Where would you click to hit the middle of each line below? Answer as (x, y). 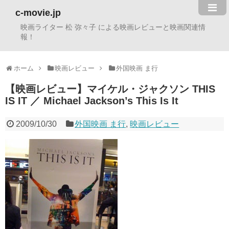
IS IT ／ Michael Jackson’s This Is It (92, 101)
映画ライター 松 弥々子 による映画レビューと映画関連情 (113, 27)
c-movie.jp (38, 13)
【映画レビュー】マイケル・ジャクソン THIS (110, 89)
